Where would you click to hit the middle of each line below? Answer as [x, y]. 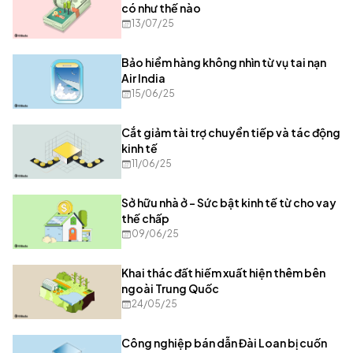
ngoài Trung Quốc [170, 289]
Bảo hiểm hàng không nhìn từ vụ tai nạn [224, 63]
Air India [143, 78]
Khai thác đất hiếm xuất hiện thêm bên [223, 273]
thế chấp [145, 219]
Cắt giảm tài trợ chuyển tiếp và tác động [231, 133]
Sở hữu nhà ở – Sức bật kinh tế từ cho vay [229, 203]
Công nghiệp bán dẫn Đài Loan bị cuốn [224, 343]
